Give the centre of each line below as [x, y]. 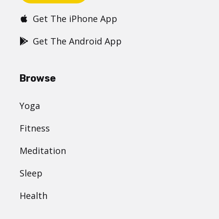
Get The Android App [77, 41]
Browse [38, 78]
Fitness [35, 128]
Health [33, 196]
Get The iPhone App [75, 19]
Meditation [43, 151]
